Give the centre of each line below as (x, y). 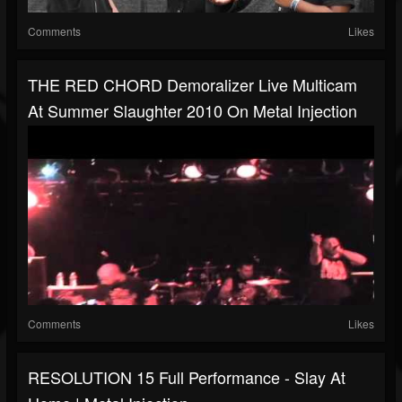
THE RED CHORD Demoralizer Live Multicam (192, 85)
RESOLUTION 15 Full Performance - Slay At (187, 377)
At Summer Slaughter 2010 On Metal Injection (192, 111)
